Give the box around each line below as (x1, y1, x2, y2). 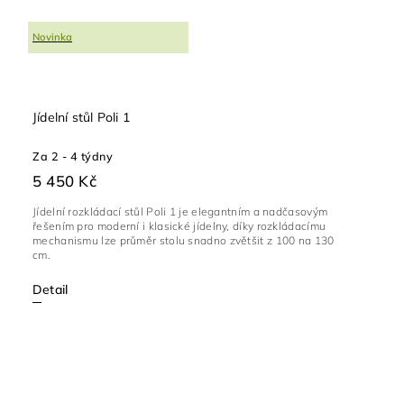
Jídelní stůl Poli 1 (32, 108, 130, 125)
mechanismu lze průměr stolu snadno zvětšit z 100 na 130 (32, 233, 335, 247)
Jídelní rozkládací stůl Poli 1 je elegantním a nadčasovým (32, 204, 328, 218)
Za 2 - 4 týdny (32, 148, 113, 163)
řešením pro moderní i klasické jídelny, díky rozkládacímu (32, 218, 326, 233)
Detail (32, 280, 69, 298)
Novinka (32, 31, 72, 44)
